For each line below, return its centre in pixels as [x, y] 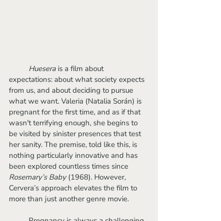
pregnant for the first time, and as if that [76, 112]
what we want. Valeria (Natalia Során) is [76, 101]
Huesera [42, 68]
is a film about [81, 68]
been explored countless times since [70, 166]
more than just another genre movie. [69, 199]
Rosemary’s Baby [38, 177]
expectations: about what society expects [78, 79]
